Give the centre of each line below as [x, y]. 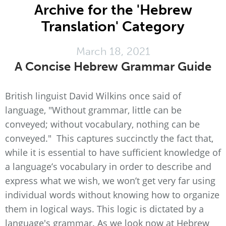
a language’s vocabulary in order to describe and [108, 166]
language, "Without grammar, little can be [93, 110]
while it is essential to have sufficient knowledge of [113, 152]
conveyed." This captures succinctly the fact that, [109, 138]
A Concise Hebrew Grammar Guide [113, 66]
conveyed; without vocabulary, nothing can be [102, 124]
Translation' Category [113, 26]
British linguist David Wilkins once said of [93, 96]
